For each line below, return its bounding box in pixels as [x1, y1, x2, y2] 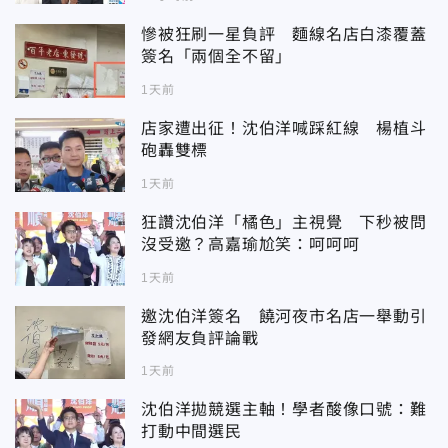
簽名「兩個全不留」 [141, 48, 293, 66]
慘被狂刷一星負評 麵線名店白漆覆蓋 [141, 26, 427, 44]
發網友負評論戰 [141, 329, 259, 347]
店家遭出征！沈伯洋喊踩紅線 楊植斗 [141, 120, 427, 137]
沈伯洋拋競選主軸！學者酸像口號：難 [141, 401, 427, 419]
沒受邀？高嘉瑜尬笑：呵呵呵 [141, 235, 360, 253]
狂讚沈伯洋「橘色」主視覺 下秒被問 [141, 213, 427, 231]
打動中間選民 [141, 423, 242, 441]
